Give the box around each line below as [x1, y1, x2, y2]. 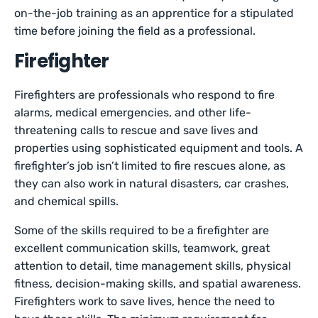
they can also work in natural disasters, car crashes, [14, 177, 290, 191]
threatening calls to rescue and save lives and [14, 124, 259, 138]
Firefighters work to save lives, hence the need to [14, 295, 275, 309]
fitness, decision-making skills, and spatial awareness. [14, 277, 302, 291]
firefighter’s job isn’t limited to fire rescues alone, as [14, 159, 286, 173]
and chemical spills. [14, 194, 119, 209]
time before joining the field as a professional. [14, 24, 256, 38]
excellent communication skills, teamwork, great [14, 241, 270, 256]
